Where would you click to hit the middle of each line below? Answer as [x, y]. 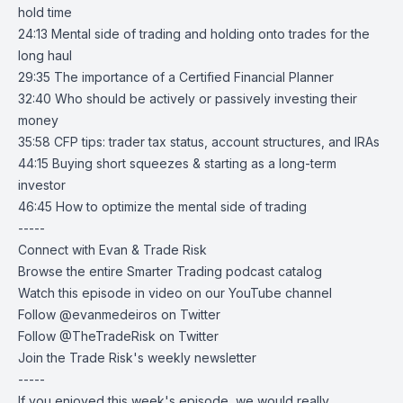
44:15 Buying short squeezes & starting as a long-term [177, 163]
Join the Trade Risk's [83, 358]
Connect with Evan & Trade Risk [112, 250]
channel [307, 293]
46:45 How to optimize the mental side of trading [162, 206]
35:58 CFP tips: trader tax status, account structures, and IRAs [199, 142]
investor [42, 185]
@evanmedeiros [108, 314]
